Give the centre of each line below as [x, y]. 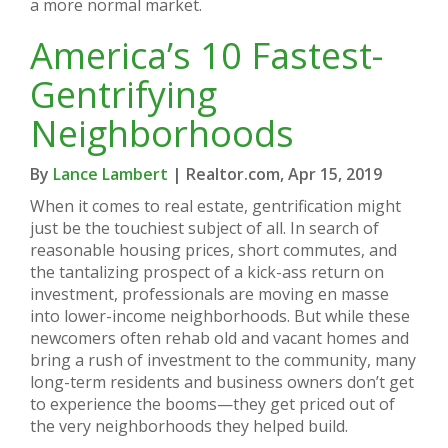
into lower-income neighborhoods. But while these [220, 315]
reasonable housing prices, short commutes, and [213, 249]
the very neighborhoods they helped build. [189, 425]
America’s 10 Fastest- [206, 55]
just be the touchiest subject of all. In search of [204, 227]
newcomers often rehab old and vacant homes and [219, 337]
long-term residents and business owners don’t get [222, 381]
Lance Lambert [110, 173]
